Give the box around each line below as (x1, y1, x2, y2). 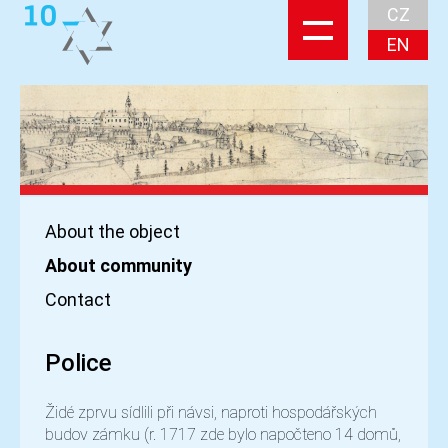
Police (45, 349, 112, 378)
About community (45, 255, 192, 277)
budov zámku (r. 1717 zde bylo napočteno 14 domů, (45, 425, 401, 445)
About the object (45, 221, 180, 243)
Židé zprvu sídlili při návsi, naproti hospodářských (45, 403, 377, 423)
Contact (45, 289, 111, 311)
